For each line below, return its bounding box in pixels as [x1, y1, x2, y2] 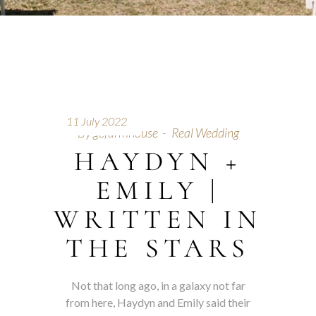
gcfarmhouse [92, 125, 158, 140]
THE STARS [66, 232, 250, 265]
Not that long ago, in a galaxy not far [71, 279, 245, 292]
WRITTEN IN [53, 203, 262, 236]
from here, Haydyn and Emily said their [66, 296, 250, 309]
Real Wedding [171, 125, 239, 140]
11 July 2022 [66, 114, 127, 128]
